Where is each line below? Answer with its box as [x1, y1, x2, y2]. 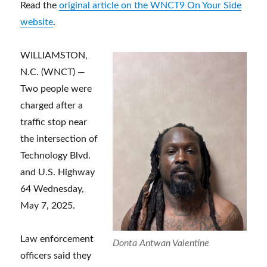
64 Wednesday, [20, 184, 85, 194]
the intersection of [20, 134, 98, 144]
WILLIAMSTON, [20, 51, 88, 61]
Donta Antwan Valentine [112, 238, 209, 248]
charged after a [20, 101, 83, 111]
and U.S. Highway [20, 167, 95, 178]
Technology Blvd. [20, 151, 91, 161]
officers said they [20, 251, 92, 261]
